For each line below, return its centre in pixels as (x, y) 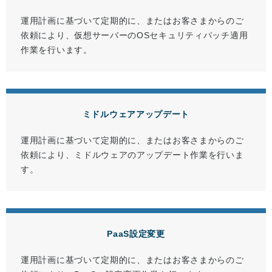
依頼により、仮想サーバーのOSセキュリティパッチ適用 (134, 36)
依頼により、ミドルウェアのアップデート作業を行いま (132, 155)
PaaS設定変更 (136, 234)
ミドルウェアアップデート (136, 114)
